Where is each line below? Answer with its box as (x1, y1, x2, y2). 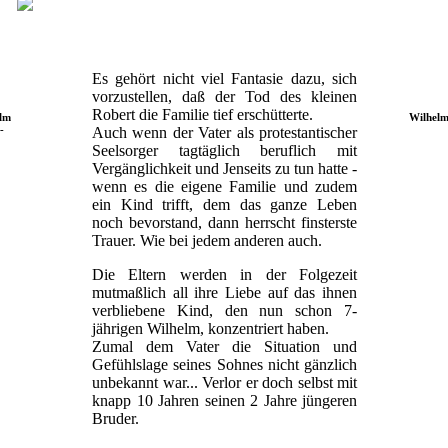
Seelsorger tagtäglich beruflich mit (92, 141, 357, 159)
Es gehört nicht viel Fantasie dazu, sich (92, 69, 357, 87)
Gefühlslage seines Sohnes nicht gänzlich (92, 355, 357, 373)
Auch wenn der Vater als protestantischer (92, 123, 357, 141)
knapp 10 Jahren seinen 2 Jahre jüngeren (92, 391, 357, 409)
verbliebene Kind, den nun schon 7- (92, 301, 357, 319)
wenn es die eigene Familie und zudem (92, 177, 357, 195)
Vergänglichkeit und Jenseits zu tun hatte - (92, 159, 357, 177)
